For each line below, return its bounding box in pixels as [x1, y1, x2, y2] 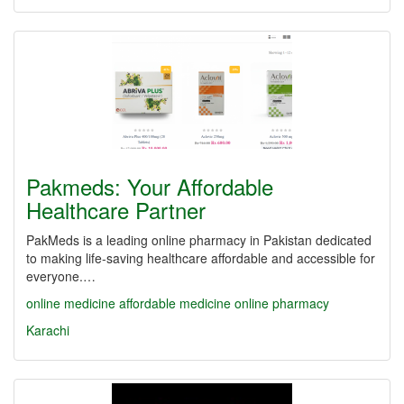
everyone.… [26, 267, 96, 285]
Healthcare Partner [26, 194, 206, 225]
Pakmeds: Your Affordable [26, 170, 273, 202]
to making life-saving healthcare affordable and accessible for [26, 249, 375, 267]
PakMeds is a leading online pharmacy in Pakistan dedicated [26, 231, 372, 249]
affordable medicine [119, 294, 231, 312]
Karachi [26, 321, 69, 339]
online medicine [26, 294, 115, 312]
